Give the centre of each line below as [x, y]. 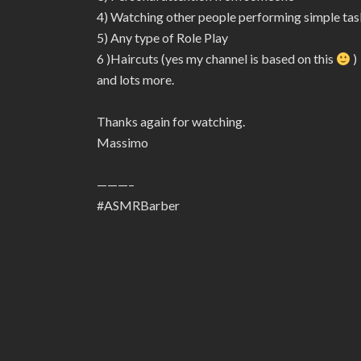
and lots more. [135, 79]
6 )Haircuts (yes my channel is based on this [216, 58]
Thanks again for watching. [171, 121]
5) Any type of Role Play [162, 37]
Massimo [122, 142]
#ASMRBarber [138, 205]
